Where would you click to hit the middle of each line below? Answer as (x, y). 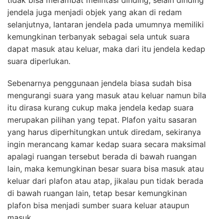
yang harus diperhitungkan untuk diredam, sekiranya (104, 132)
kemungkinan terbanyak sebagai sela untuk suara (99, 37)
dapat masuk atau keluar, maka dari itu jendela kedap (106, 49)
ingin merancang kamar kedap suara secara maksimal (107, 144)
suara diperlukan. (39, 61)
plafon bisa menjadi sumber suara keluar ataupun (98, 206)
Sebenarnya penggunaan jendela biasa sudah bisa (99, 83)
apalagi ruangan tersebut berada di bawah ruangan (102, 157)
